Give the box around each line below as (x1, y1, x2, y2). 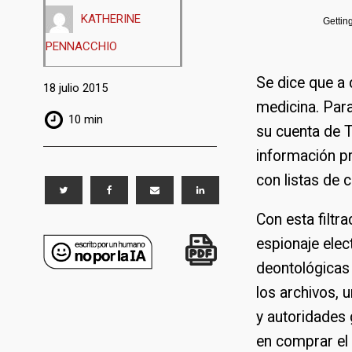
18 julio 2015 (42, 81, 108, 96)
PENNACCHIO (45, 38, 117, 53)
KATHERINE (80, 11, 141, 26)
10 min (68, 112, 103, 127)
